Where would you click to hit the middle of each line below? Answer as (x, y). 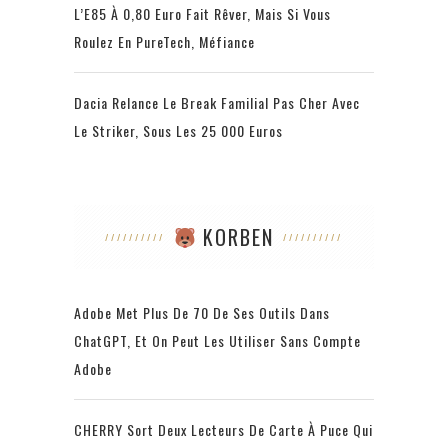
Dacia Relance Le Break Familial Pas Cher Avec (217, 102)
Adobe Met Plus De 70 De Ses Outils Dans (202, 312)
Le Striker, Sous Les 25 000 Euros (178, 130)
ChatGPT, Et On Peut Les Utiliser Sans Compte (217, 340)
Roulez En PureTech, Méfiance (164, 41)
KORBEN (235, 236)
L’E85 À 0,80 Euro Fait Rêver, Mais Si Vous (202, 13)
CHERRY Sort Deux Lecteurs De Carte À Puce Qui (223, 429)
